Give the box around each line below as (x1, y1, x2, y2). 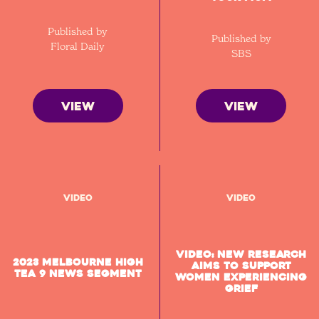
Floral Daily (51, 39, 105, 52)
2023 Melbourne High (12, 255, 143, 269)
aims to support (191, 259, 291, 273)
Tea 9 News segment (14, 266, 142, 281)
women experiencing (175, 271, 308, 284)
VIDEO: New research (176, 248, 307, 261)
